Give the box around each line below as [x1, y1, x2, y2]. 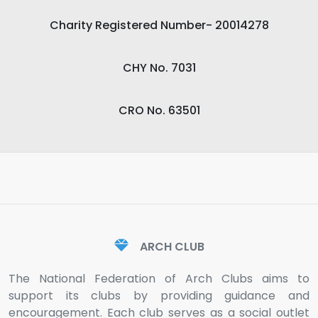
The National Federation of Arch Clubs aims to [9, 270, 309, 287]
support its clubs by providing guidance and [9, 287, 309, 304]
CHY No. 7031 [122, 60, 196, 76]
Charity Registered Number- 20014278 [49, 17, 269, 33]
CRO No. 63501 [118, 102, 200, 119]
